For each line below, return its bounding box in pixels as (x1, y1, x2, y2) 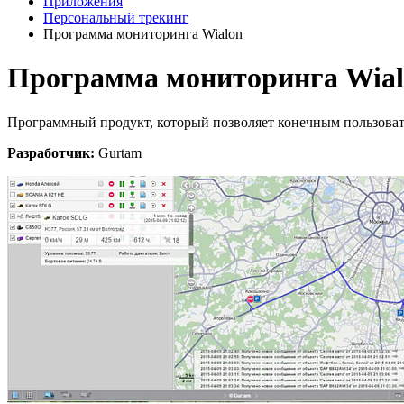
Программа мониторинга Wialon (43, 26, 243, 41)
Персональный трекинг (43, 10, 188, 25)
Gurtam (98, 144, 142, 161)
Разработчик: (7, 144, 98, 161)
